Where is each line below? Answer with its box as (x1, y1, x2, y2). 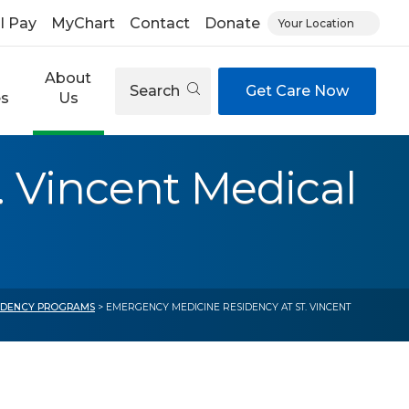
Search (129, 81, 184, 100)
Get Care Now (246, 81, 349, 100)
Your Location (278, 16, 354, 30)
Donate (204, 15, 260, 32)
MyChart (51, 15, 115, 32)
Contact (130, 15, 190, 32)
